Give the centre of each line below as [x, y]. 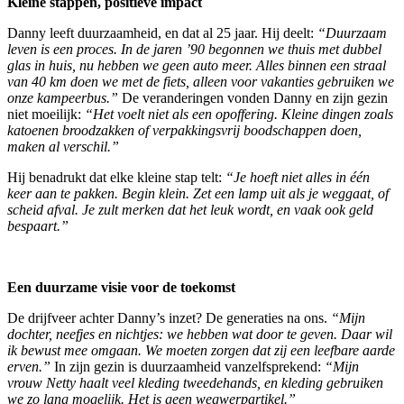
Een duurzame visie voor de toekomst [121, 287]
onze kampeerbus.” [63, 97]
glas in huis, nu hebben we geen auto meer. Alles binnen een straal [197, 65]
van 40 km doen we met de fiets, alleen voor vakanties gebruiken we [201, 81]
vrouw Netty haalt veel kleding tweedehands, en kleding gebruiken [195, 382]
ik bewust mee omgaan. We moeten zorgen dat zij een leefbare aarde [201, 350]
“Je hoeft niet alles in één [298, 177]
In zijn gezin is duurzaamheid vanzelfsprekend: [189, 366]
